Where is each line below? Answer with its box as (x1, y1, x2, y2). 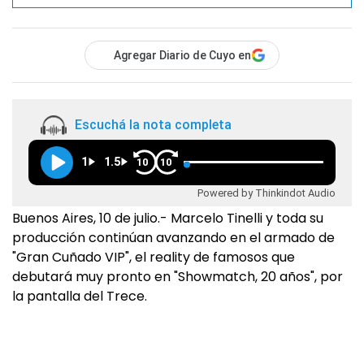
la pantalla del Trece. (12, 286, 147, 305)
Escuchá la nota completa (75, 117, 232, 133)
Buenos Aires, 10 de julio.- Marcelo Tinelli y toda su (12, 208, 323, 227)
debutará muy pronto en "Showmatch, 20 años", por (12, 266, 343, 286)
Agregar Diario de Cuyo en (114, 48, 251, 62)
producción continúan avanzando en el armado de (12, 227, 335, 247)
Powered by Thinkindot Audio (197, 186, 336, 199)
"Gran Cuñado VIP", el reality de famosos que (12, 247, 295, 266)
